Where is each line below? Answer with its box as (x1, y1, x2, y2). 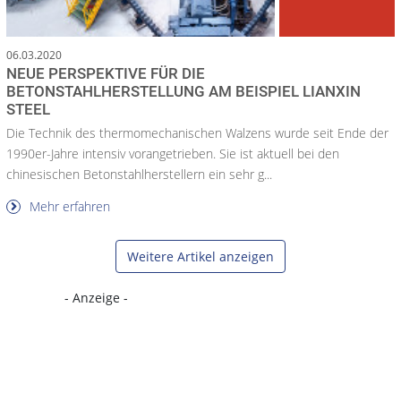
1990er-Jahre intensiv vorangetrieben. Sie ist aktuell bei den (6, 145, 339, 163)
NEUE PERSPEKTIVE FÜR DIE (6, 64, 205, 83)
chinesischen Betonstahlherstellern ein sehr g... (6, 166, 272, 183)
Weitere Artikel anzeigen (127, 248, 274, 266)
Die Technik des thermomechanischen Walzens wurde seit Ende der (6, 124, 388, 142)
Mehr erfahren (26, 198, 110, 216)
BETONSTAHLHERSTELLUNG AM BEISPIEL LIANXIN (6, 82, 361, 101)
